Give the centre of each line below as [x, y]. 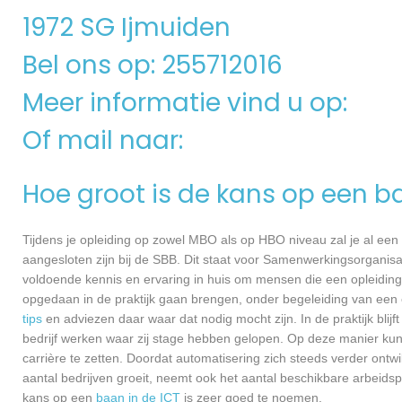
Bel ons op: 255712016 [153, 65]
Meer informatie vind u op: [188, 103]
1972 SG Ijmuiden [127, 27]
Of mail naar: [106, 140]
